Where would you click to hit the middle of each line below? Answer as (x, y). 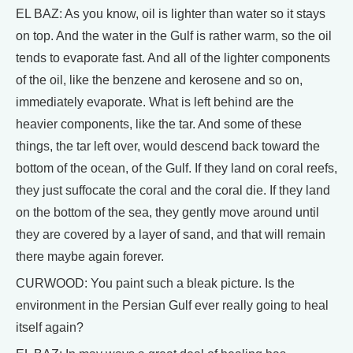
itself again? (50, 327)
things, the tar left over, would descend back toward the (168, 146)
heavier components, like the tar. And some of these (159, 124)
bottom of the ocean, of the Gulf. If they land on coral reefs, (176, 168)
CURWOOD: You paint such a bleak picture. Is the (155, 283)
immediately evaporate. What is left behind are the (155, 102)
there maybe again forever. (90, 256)
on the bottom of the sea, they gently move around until (167, 212)
